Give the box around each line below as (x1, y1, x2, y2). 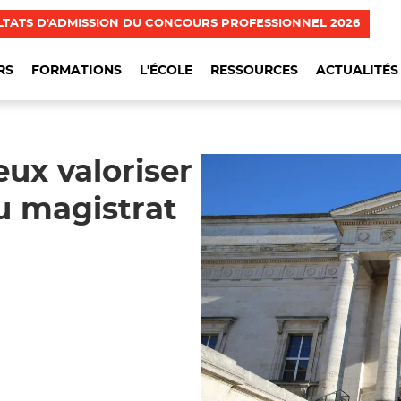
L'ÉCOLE (140, 64, 192, 77)
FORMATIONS (31, 64, 122, 77)
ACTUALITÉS (316, 64, 398, 77)
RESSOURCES (210, 64, 298, 77)
